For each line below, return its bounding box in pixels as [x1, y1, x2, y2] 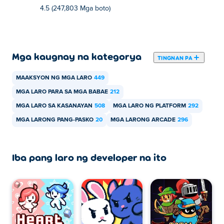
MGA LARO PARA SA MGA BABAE [16, 89, 108, 95]
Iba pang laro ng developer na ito [12, 151, 166, 163]
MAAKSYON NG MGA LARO [16, 75, 92, 81]
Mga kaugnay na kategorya [12, 50, 141, 62]
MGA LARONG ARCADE [110, 117, 175, 123]
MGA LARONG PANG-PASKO [16, 117, 93, 123]
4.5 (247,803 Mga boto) [40, 5, 110, 12]
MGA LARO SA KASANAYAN [16, 103, 92, 109]
